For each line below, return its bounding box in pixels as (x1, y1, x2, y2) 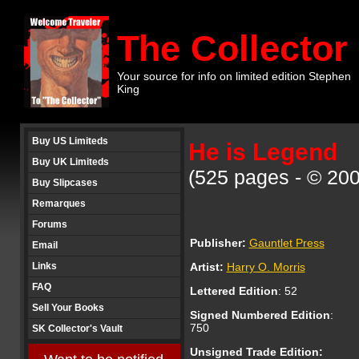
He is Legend (188, 139, 337, 165)
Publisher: (189, 236, 249, 249)
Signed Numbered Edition (189, 309, 330, 321)
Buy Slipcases (31, 177, 98, 188)
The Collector (116, 28, 348, 69)
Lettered (189, 284, 236, 297)
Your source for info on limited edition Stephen (116, 70, 351, 83)
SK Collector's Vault (31, 323, 123, 334)
